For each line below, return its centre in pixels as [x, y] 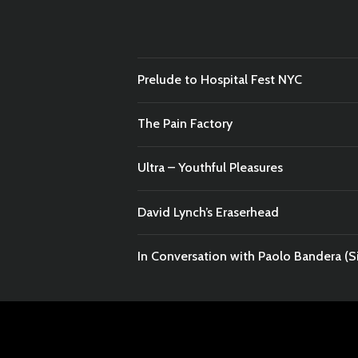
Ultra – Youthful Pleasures [210, 168]
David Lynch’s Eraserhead [208, 212]
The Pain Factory [185, 124]
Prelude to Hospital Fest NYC [220, 79]
